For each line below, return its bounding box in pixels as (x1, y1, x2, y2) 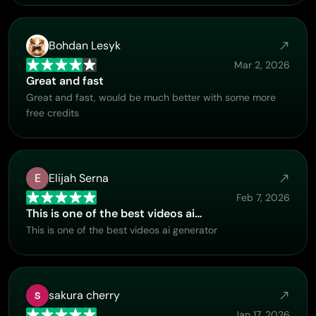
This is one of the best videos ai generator (26, 224, 217, 236)
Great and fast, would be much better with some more (26, 91, 276, 104)
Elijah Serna (49, 171, 109, 186)
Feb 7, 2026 (236, 191, 290, 204)
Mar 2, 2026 (234, 59, 290, 71)
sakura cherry (49, 288, 120, 303)
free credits (26, 107, 79, 119)
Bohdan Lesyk (49, 38, 121, 53)
